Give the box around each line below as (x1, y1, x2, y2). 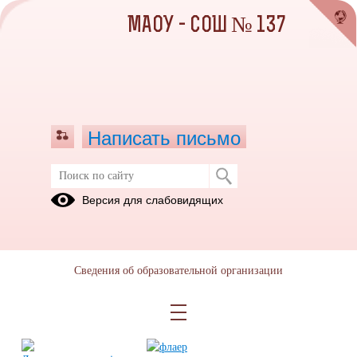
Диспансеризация (16, 178, 171, 200)
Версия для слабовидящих (82, 194, 223, 206)
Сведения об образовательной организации (74, 265, 283, 277)
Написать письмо (88, 127, 241, 149)
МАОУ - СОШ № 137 (127, 15, 286, 37)
